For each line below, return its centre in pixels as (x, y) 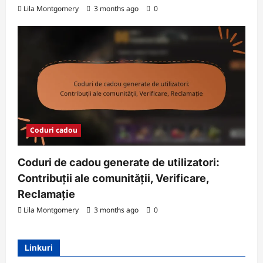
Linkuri (39, 247)
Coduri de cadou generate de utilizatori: (119, 162)
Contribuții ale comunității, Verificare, (113, 178)
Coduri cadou (54, 130)
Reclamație (46, 194)
